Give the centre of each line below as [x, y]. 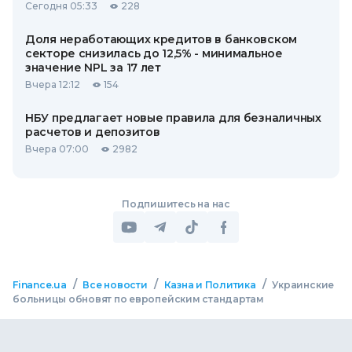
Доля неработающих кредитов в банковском [161, 40]
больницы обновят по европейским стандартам [138, 299]
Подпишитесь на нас [176, 204]
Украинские [303, 285]
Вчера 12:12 [53, 85]
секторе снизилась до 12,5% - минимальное [154, 54]
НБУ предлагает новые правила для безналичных [173, 118]
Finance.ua [40, 285]
